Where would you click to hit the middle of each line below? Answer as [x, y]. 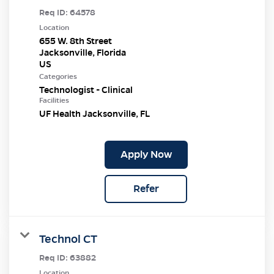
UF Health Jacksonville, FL [94, 113]
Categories [58, 76]
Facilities [54, 100]
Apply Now [146, 154]
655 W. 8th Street [76, 41]
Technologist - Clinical [86, 90]
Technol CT [68, 239]
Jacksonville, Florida [83, 52]
